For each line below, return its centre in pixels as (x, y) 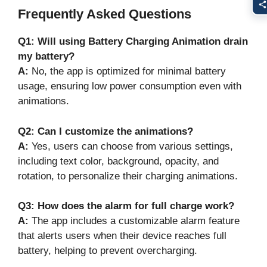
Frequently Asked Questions (105, 14)
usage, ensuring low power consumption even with (130, 86)
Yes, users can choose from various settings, (131, 146)
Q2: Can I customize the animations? (105, 131)
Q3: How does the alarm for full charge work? (126, 206)
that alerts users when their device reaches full (122, 236)
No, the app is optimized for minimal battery (127, 72)
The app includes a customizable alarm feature (134, 221)
